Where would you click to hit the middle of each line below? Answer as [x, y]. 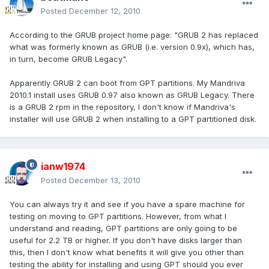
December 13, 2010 [105, 180]
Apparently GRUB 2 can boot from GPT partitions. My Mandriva [127, 83]
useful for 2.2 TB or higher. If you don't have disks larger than [126, 240]
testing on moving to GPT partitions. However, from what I [118, 216]
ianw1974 [63, 167]
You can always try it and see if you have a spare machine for [127, 204]
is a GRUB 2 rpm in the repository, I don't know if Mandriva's [122, 107]
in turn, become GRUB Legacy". [68, 59]
